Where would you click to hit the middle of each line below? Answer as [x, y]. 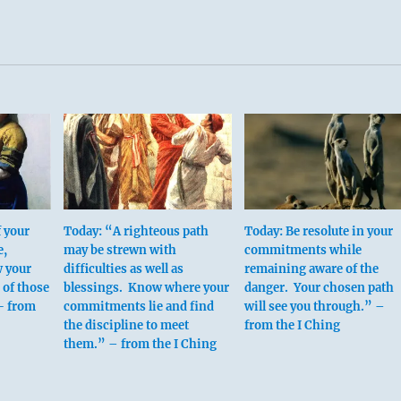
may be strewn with [119, 251]
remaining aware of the [311, 269]
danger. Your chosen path [319, 288]
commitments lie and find [138, 307]
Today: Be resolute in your [318, 232]
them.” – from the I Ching [140, 345]
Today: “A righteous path [136, 232]
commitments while [303, 251]
